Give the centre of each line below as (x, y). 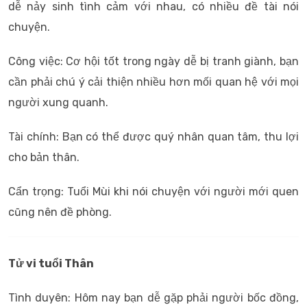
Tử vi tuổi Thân (51, 263)
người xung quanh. (58, 102)
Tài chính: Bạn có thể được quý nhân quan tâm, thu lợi (153, 137)
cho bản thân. (44, 157)
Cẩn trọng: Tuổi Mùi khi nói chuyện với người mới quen (153, 192)
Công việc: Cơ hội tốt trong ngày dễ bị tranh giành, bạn (153, 61)
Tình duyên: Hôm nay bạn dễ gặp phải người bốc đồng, (153, 298)
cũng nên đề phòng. (60, 212)
